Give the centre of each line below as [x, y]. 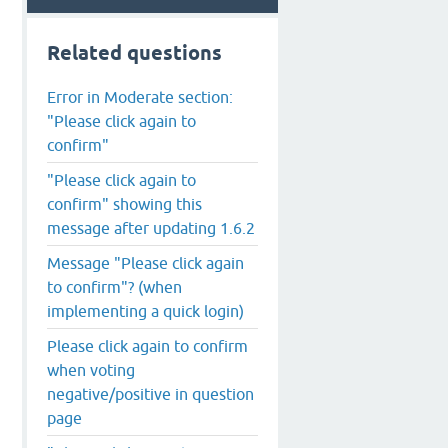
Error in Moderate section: [140, 96]
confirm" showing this [124, 203]
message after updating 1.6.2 [151, 227]
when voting [91, 369]
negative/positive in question [150, 393]
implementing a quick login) [145, 310]
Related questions [134, 53]
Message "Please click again [145, 262]
